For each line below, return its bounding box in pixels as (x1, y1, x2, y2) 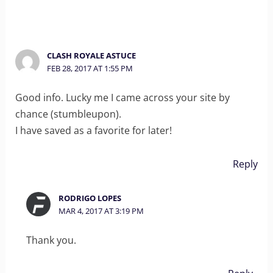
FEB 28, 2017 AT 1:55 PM (47, 63, 133, 74)
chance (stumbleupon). (15, 107, 121, 121)
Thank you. (26, 233, 77, 247)
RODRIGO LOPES (58, 192, 121, 204)
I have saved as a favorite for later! (15, 123, 172, 137)
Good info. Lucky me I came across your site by (15, 90, 230, 104)
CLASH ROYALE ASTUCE (47, 50, 136, 62)
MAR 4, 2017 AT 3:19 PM (58, 205, 144, 216)
